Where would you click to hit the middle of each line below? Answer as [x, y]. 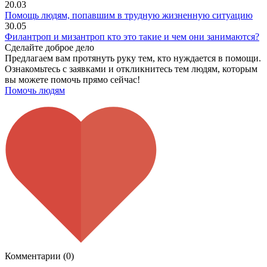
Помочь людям [35, 91]
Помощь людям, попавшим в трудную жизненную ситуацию [129, 15]
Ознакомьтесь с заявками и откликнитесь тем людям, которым [131, 69]
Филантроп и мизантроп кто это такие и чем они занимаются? [132, 37]
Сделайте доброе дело [49, 48]
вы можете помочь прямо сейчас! [72, 80]
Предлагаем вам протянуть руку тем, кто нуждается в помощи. [133, 58]
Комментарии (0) [39, 256]
